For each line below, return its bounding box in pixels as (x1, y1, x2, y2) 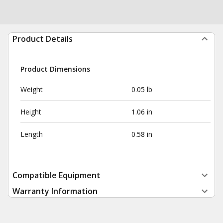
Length (20, 129, 43, 139)
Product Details (12, 33, 73, 44)
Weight (20, 85, 43, 94)
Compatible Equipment (12, 170, 101, 181)
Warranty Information (12, 186, 98, 197)
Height (20, 107, 41, 116)
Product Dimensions (20, 64, 90, 74)
